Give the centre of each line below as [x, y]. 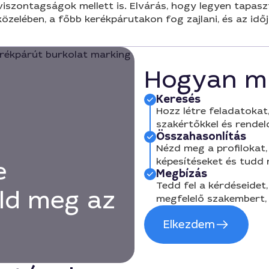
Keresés [178, 99]
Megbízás [182, 174]
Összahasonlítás [201, 136]
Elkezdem [189, 225]
